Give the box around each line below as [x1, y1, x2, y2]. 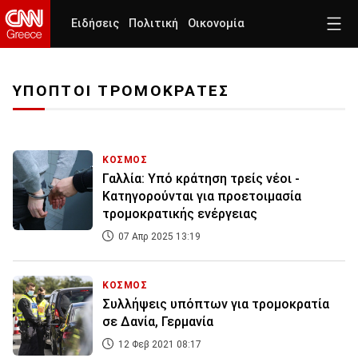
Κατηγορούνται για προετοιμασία [102, 189, 301, 205]
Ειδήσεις [71, 17, 119, 30]
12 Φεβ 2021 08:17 [116, 339, 201, 351]
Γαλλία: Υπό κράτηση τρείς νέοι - [102, 171, 300, 187]
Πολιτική [129, 17, 178, 30]
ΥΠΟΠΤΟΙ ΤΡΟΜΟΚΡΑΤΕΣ [13, 82, 230, 101]
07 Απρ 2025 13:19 [116, 231, 201, 243]
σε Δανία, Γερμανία [102, 314, 213, 330]
